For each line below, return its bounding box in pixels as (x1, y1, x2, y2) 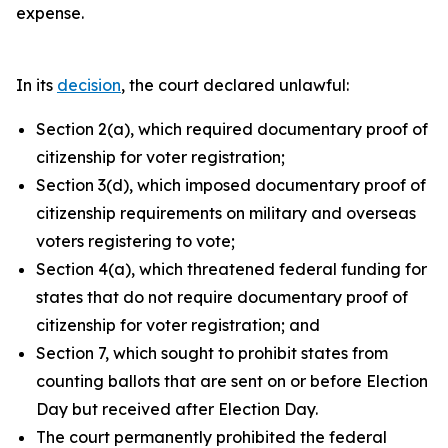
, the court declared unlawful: (121, 75, 349, 95)
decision (57, 75, 121, 95)
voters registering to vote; (36, 231, 235, 251)
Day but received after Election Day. (36, 399, 318, 419)
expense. (16, 3, 84, 23)
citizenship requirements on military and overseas (36, 203, 416, 223)
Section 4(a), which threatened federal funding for (36, 259, 427, 279)
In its (16, 75, 57, 95)
